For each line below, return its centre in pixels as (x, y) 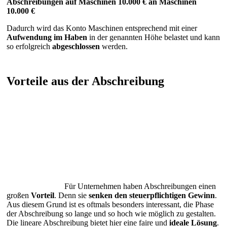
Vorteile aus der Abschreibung (85, 81)
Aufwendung (29, 37)
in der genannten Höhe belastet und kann (154, 37)
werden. (114, 46)
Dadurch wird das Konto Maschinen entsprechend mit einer (102, 28)
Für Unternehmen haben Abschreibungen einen (140, 186)
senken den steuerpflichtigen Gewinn (152, 195)
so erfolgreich (29, 46)
